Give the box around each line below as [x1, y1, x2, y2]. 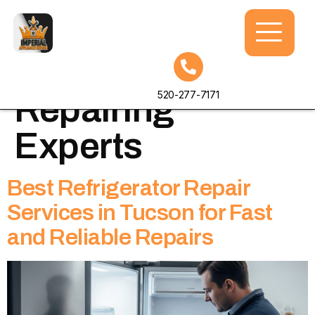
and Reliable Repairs [7, 224, 213, 250]
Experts [14, 125, 143, 166]
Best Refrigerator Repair [7, 175, 250, 200]
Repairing [14, 89, 174, 129]
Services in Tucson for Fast [7, 200, 273, 225]
